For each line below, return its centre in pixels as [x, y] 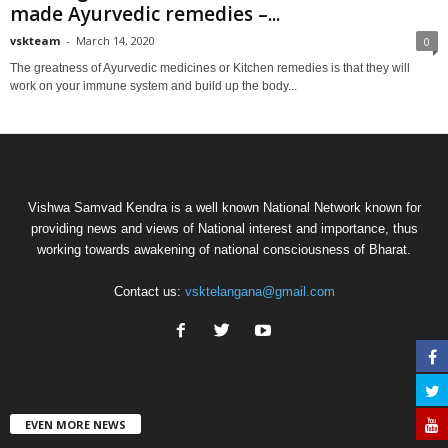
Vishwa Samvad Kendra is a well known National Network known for [224, 207]
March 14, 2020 [115, 40]
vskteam [35, 40]
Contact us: [149, 291]
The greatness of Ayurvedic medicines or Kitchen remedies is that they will [210, 67]
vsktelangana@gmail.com [259, 291]
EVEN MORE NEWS [75, 424]
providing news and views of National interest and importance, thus [224, 228]
